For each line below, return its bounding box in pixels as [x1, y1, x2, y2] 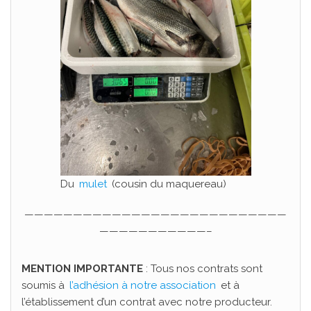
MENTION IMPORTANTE [22, 262, 143, 275]
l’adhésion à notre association [69, 279, 216, 292]
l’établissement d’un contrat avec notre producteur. [22, 296, 272, 308]
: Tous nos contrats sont [143, 262, 262, 275]
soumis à [22, 279, 67, 292]
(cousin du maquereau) [108, 178, 226, 190]
